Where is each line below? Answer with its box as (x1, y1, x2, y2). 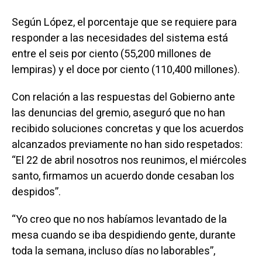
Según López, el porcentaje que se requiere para (11, 15, 237, 30)
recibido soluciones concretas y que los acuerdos (11, 121, 244, 137)
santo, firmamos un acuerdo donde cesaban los (11, 168, 235, 184)
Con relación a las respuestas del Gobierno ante (11, 89, 235, 105)
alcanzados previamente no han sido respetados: (11, 137, 243, 153)
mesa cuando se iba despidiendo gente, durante (11, 227, 236, 243)
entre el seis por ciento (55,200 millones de (11, 46, 211, 62)
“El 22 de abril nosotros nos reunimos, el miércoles (11, 153, 247, 168)
